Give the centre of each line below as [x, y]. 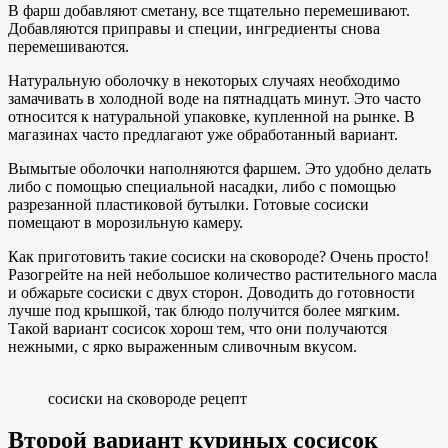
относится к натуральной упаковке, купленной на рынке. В [211, 116]
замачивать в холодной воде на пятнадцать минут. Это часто [214, 98]
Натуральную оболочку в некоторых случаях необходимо [204, 80]
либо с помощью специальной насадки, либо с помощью [202, 186]
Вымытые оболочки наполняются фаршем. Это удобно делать [219, 168]
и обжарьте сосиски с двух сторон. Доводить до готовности [211, 292]
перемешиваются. [68, 46]
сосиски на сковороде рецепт [147, 398]
